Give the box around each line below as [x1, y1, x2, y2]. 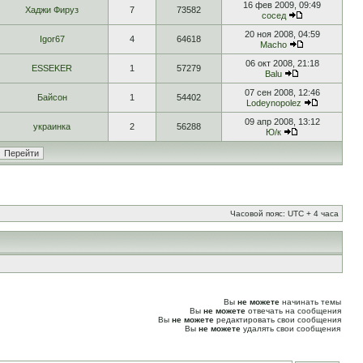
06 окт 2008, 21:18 [245, 58, 319, 68]
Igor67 [39, 34, 65, 44]
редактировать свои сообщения [214, 315, 341, 324]
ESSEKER [32, 63, 72, 73]
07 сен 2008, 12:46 [244, 88, 320, 97]
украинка [33, 122, 70, 131]
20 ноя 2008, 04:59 [244, 29, 320, 39]
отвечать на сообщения [246, 306, 341, 315]
